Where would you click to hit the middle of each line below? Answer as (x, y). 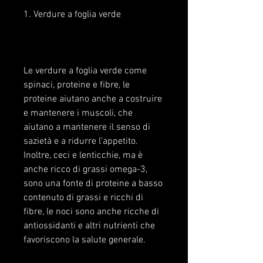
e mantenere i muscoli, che (78, 114)
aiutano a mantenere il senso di (87, 128)
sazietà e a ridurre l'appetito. (81, 142)
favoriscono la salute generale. (85, 240)
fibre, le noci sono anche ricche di (91, 212)
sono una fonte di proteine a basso (93, 184)
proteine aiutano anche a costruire (93, 100)
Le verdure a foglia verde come (85, 71)
